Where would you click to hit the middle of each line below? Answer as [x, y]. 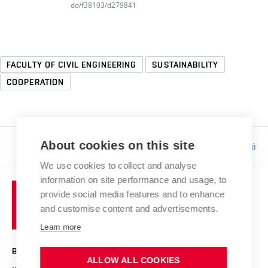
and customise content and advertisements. [129, 208]
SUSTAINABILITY [185, 64]
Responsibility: [145, 146]
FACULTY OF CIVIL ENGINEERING [72, 64]
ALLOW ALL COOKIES [133, 261]
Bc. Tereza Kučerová [215, 146]
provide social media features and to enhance [133, 194]
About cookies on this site [118, 145]
